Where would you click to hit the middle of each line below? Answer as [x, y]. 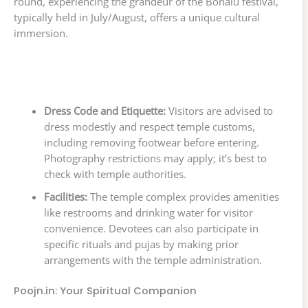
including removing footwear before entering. [151, 142]
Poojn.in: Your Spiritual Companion [105, 290]
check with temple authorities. [115, 174]
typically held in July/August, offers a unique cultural [137, 17]
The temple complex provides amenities [183, 196]
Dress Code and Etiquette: [104, 110]
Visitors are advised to [219, 110]
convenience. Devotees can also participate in [151, 228]
